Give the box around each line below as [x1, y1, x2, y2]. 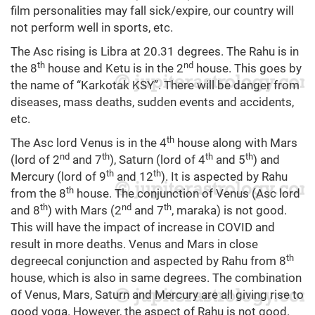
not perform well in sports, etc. [11, 20, 173, 35]
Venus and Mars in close [126, 237, 258, 252]
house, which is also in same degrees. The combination [11, 271, 302, 285]
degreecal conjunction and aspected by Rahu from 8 [11, 254, 286, 269]
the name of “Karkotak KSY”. [11, 78, 164, 93]
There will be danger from [164, 78, 300, 93]
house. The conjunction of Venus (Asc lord [74, 186, 300, 201]
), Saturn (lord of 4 [110, 153, 205, 167]
